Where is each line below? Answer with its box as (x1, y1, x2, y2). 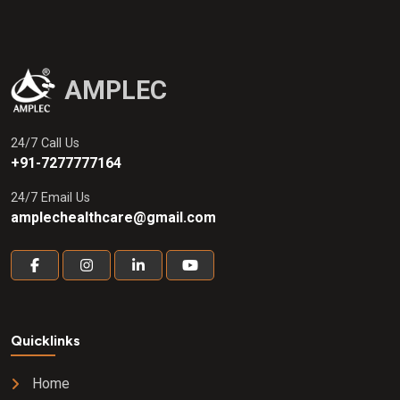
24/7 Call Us (11, 135, 79, 151)
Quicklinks (11, 331, 80, 349)
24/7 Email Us (11, 189, 90, 205)
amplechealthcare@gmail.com (11, 208, 216, 226)
